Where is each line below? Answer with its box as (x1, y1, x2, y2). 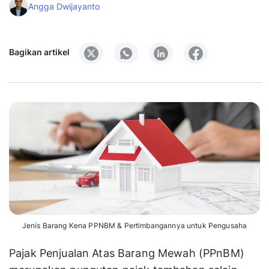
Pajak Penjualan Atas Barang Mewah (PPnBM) (9, 247, 244, 260)
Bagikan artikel (9, 46, 70, 57)
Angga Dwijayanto (28, 1, 100, 11)
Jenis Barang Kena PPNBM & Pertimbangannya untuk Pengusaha (22, 221, 247, 231)
